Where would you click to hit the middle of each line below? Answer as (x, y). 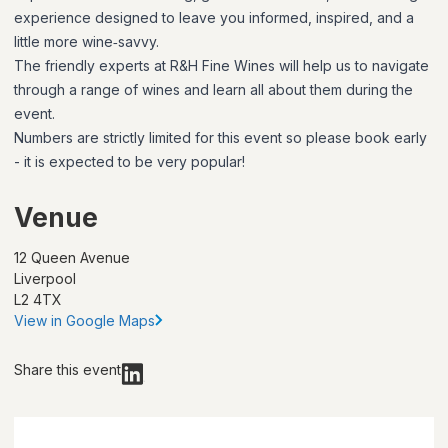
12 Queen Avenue (72, 257)
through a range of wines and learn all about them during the (213, 89)
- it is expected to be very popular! (131, 161)
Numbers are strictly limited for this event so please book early (220, 137)
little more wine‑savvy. (86, 41)
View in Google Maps (84, 320)
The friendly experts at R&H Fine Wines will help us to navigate (221, 65)
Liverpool (45, 278)
